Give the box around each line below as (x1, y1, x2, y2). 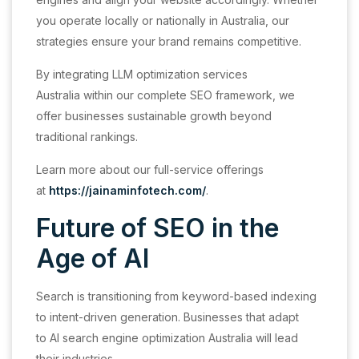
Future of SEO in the (36, 212, 279, 244)
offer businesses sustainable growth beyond (36, 108, 272, 123)
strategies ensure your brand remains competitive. (36, 34, 301, 48)
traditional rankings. (36, 129, 138, 143)
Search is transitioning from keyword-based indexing (36, 288, 317, 303)
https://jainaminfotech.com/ (49, 183, 206, 197)
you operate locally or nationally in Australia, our (36, 13, 289, 27)
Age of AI (36, 242, 149, 274)
